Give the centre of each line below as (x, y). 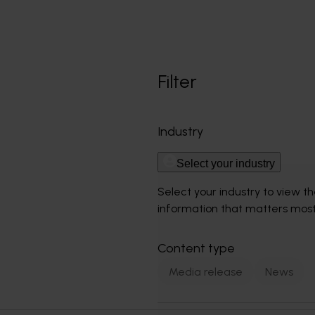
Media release (206, 271)
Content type (196, 248)
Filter (177, 82)
